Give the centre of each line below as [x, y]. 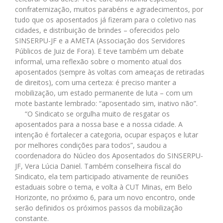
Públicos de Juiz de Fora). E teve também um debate [99, 51]
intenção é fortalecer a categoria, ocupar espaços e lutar [107, 134]
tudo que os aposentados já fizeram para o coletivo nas [106, 19]
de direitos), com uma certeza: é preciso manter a [96, 82]
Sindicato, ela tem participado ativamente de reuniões [102, 176]
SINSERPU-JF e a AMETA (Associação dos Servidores [100, 40]
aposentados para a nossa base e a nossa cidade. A [99, 124]
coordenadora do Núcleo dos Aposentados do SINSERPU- [109, 155]
